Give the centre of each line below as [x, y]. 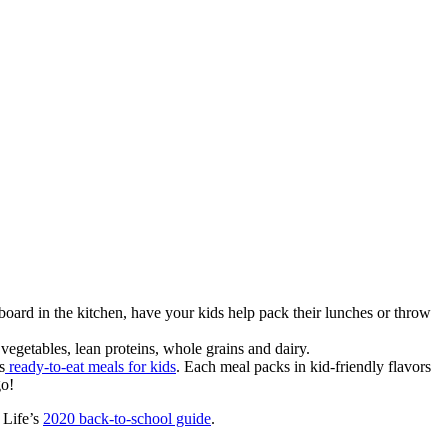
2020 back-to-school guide [127, 418]
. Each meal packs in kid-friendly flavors [303, 366]
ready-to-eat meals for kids [90, 366]
